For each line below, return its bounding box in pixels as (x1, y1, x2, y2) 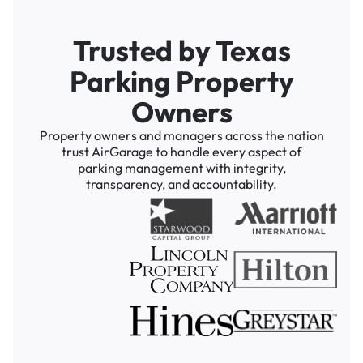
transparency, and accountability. (86, 175, 277, 192)
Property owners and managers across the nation (39, 126, 324, 143)
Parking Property (69, 62, 294, 99)
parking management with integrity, (77, 159, 286, 176)
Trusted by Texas (72, 32, 291, 68)
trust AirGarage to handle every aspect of (62, 143, 301, 160)
